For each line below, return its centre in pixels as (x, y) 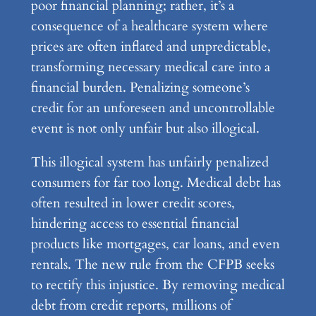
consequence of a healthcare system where (149, 26)
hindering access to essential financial (135, 224)
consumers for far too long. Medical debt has (156, 183)
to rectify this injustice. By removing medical (158, 285)
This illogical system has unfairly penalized (150, 163)
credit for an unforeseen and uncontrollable (153, 108)
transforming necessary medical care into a (150, 67)
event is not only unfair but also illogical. (145, 129)
